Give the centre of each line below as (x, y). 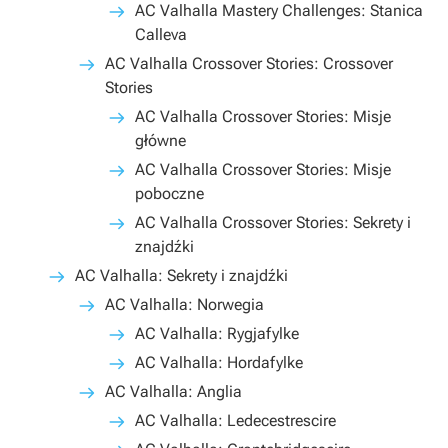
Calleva (161, 34)
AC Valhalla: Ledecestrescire (235, 420)
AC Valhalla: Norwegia (184, 304)
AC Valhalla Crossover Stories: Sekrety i (273, 222)
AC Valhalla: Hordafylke (219, 362)
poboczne (169, 193)
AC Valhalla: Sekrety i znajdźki (181, 275)
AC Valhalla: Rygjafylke (217, 333)
